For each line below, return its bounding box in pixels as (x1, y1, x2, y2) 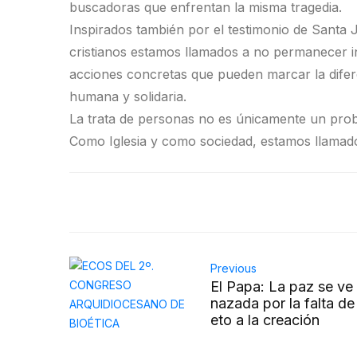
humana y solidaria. (69, 88, 186, 104)
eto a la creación (210, 312, 320, 328)
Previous (210, 261, 257, 275)
